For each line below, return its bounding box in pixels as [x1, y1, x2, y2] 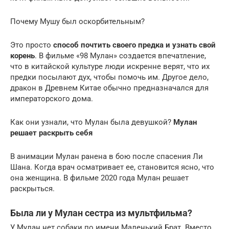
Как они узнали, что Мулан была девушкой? [10, 118, 173, 127]
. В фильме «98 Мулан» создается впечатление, [35, 51, 206, 60]
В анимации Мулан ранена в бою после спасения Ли [10, 152, 203, 161]
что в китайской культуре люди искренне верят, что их [10, 62, 210, 71]
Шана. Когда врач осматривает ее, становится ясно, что [10, 163, 214, 172]
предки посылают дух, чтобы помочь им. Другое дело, [10, 73, 209, 82]
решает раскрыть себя [10, 128, 93, 138]
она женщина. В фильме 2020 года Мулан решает [10, 173, 189, 182]
